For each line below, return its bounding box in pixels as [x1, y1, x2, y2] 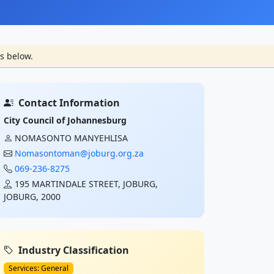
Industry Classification [18, 243, 129, 257]
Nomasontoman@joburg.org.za [15, 147, 144, 159]
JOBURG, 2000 [4, 191, 61, 202]
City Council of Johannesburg [4, 114, 127, 126]
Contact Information [18, 96, 120, 109]
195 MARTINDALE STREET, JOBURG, [15, 178, 158, 190]
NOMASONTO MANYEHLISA [15, 132, 128, 144]
